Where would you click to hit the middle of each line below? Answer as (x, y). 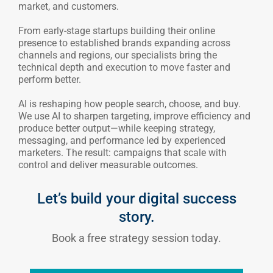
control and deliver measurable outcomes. (108, 165)
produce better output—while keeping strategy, (117, 129)
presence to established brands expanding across (124, 43)
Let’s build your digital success (136, 199)
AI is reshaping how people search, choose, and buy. (129, 104)
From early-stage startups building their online (117, 31)
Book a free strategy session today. (136, 238)
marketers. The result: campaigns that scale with (122, 153)
